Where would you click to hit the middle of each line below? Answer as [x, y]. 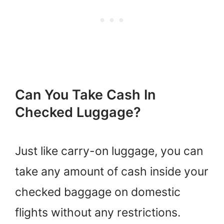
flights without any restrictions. [98, 212]
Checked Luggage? [78, 112]
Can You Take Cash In [85, 94]
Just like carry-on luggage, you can [109, 151]
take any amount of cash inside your [112, 171]
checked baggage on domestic [98, 192]
